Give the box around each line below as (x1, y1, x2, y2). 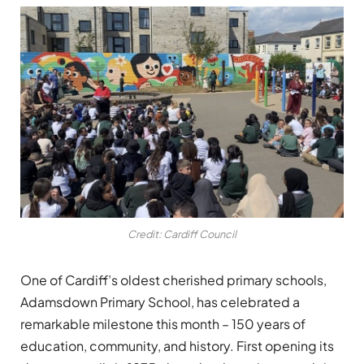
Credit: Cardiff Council (128, 227, 236, 241)
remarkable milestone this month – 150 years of (20, 315, 305, 333)
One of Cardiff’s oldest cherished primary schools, (20, 271, 327, 289)
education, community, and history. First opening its (20, 337, 334, 355)
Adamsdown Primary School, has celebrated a (20, 293, 300, 311)
